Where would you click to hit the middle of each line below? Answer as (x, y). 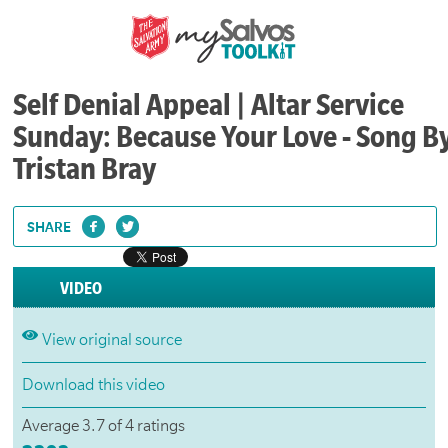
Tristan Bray (85, 169)
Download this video (93, 385)
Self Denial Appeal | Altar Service (209, 105)
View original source (111, 340)
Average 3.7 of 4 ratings (103, 426)
